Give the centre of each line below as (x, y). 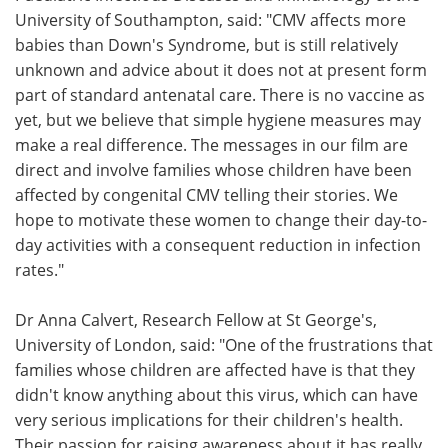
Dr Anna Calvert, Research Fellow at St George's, (196, 319)
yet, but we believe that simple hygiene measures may (218, 119)
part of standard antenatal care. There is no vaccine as (220, 94)
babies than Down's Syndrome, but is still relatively (206, 44)
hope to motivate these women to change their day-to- (221, 219)
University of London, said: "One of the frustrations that (224, 344)
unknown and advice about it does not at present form (221, 69)
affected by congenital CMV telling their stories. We (206, 194)
